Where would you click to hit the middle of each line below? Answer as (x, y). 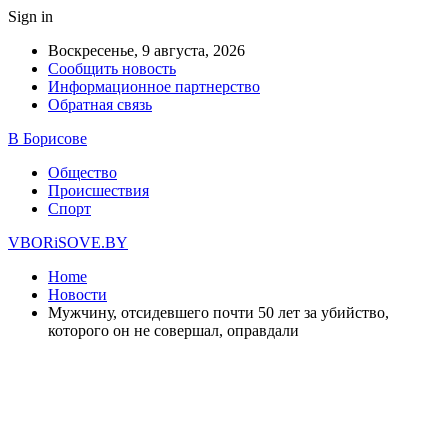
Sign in (30, 16)
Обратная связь (100, 104)
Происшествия (98, 190)
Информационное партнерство (154, 86)
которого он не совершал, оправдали (173, 330)
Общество (82, 172)
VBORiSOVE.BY (68, 242)
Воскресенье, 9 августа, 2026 (146, 50)
